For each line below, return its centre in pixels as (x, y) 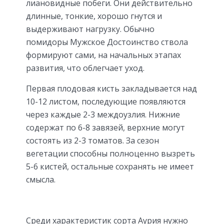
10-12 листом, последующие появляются (106, 101)
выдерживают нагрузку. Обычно (90, 29)
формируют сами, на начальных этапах (103, 55)
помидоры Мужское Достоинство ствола (107, 42)
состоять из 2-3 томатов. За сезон (92, 140)
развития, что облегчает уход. (85, 68)
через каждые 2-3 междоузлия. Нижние (103, 114)
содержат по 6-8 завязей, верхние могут (105, 127)
